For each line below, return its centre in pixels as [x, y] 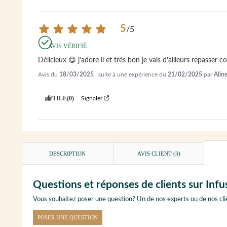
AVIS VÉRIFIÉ [67, 46]
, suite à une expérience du [131, 74]
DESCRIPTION [68, 153]
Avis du [49, 74]
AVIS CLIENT [155, 153]
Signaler [92, 98]
